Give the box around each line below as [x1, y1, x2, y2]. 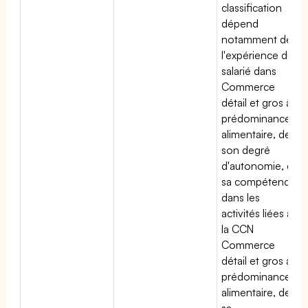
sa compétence [221, 174, 296, 188]
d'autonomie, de [221, 158, 300, 173]
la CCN [221, 221, 254, 236]
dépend [221, 16, 258, 30]
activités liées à [221, 206, 293, 220]
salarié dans [221, 63, 277, 78]
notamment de [221, 32, 293, 46]
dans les [221, 190, 261, 204]
